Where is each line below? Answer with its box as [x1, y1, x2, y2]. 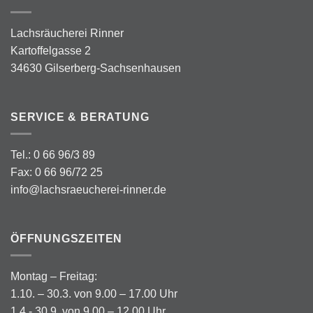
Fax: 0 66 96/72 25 [10, 166, 103, 179]
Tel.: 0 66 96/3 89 [10, 149, 95, 161]
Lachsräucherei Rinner [10, 27, 124, 39]
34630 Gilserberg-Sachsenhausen [10, 61, 181, 74]
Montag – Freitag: [10, 270, 97, 283]
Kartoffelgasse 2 [10, 44, 91, 57]
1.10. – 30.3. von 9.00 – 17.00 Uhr [10, 288, 177, 300]
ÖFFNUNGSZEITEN [10, 232, 123, 245]
